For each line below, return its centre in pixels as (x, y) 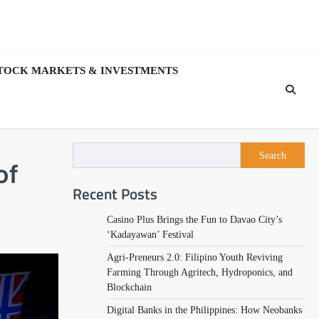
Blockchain (129, 287)
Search (273, 155)
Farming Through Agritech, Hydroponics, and (200, 272)
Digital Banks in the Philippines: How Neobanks (204, 310)
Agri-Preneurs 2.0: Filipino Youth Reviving (195, 257)
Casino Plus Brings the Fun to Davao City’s (194, 219)
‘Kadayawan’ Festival (150, 234)
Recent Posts (115, 193)
